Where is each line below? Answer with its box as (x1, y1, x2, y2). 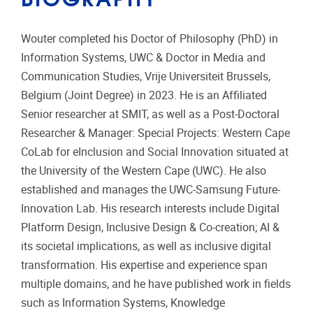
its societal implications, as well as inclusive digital (21, 239, 271, 253)
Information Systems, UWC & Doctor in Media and (21, 50, 265, 64)
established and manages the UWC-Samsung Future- (21, 182, 280, 196)
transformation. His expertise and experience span (21, 258, 268, 272)
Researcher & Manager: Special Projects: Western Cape (21, 126, 290, 140)
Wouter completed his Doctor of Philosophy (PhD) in (21, 31, 278, 45)
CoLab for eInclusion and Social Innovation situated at (21, 145, 289, 159)
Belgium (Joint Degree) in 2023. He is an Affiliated (21, 88, 267, 102)
